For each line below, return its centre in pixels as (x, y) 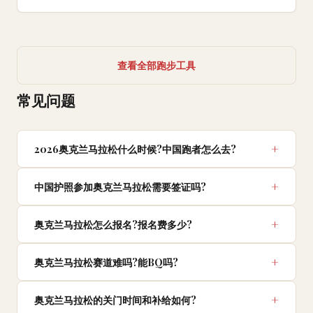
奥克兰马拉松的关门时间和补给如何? (115, 300)
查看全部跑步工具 (156, 66)
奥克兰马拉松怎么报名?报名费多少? (113, 225)
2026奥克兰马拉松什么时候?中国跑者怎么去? (135, 149)
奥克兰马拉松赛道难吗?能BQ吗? (106, 262)
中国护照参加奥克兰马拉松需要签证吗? (120, 187)
